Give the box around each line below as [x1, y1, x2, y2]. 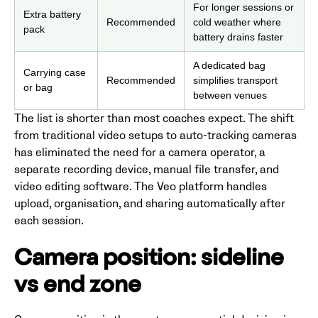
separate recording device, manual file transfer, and [14, 162, 279, 177]
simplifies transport [193, 74, 278, 86]
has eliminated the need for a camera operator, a [14, 145, 265, 160]
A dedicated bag [193, 59, 265, 71]
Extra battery [23, 8, 81, 20]
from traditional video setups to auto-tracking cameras [14, 128, 297, 143]
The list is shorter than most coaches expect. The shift [14, 111, 294, 126]
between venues [193, 89, 267, 101]
